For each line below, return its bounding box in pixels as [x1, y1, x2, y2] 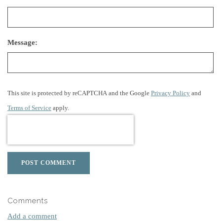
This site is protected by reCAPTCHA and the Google [7, 89, 151, 97]
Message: [7, 38, 37, 46]
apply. [51, 104, 69, 111]
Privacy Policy [151, 89, 190, 97]
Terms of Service [7, 104, 51, 111]
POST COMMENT [21, 159, 76, 166]
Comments [7, 196, 48, 205]
